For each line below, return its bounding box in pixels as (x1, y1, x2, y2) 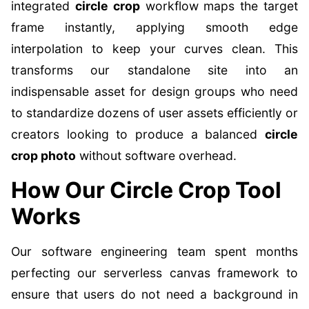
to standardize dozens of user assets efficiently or (11, 106, 298, 120)
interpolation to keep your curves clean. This (11, 41, 298, 56)
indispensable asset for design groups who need (11, 84, 298, 99)
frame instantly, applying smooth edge (11, 20, 298, 34)
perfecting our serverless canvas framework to (11, 266, 298, 280)
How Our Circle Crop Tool (11, 177, 281, 203)
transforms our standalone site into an (11, 63, 298, 77)
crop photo (11, 148, 76, 163)
